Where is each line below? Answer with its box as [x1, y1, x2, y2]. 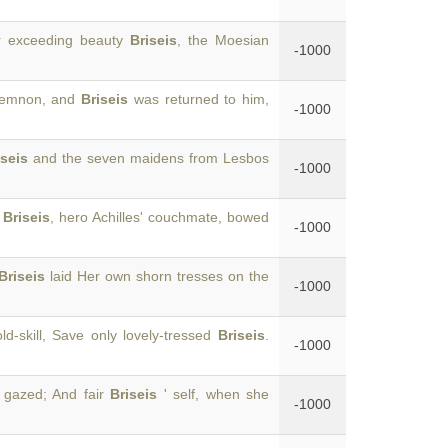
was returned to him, [128, 91, 269, 107]
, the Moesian [176, 32, 270, 48]
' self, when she [157, 386, 269, 402]
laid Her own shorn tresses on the [45, 268, 270, 284]
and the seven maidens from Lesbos [27, 150, 270, 166]
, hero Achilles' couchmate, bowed [49, 209, 269, 225]
